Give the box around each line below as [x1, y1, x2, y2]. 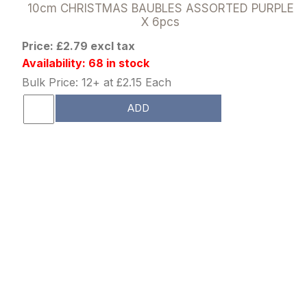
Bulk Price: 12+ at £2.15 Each [22, 75, 172, 89]
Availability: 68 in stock [22, 56, 150, 70]
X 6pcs [141, 14, 180, 29]
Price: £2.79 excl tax [22, 38, 136, 53]
